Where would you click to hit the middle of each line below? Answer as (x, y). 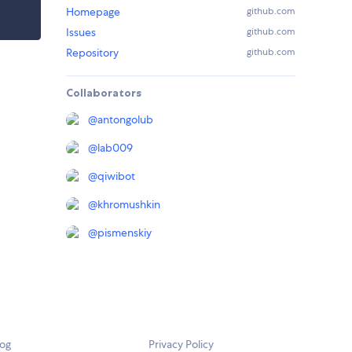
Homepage (93, 12)
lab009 (115, 148)
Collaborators (104, 93)
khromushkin (129, 205)
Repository (92, 53)
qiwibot (116, 176)
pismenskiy (125, 233)
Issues (81, 33)
